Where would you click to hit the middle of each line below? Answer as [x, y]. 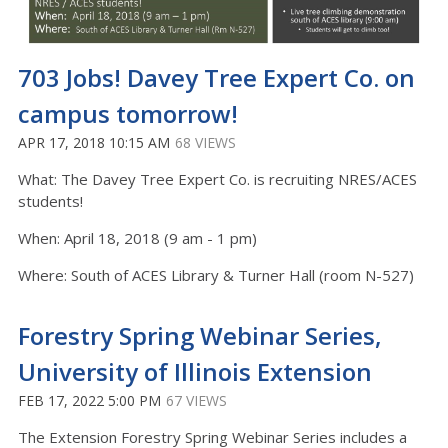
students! [50, 200]
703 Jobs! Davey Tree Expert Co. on [216, 77]
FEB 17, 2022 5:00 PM [89, 400]
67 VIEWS [196, 400]
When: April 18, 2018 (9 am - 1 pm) [137, 237]
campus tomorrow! [128, 113]
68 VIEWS [205, 142]
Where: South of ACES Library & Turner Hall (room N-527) [216, 274]
